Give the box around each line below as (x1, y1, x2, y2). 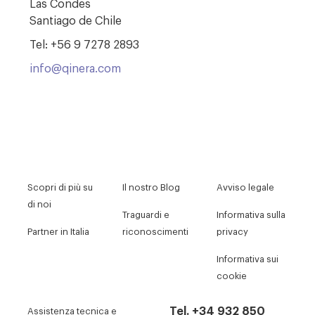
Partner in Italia (27, 224, 90, 237)
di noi (27, 197, 52, 210)
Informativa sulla (217, 207, 286, 220)
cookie (217, 269, 247, 281)
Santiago (30, 11, 77, 27)
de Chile (76, 11, 122, 27)
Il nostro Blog (122, 180, 180, 193)
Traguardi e (122, 207, 169, 220)
